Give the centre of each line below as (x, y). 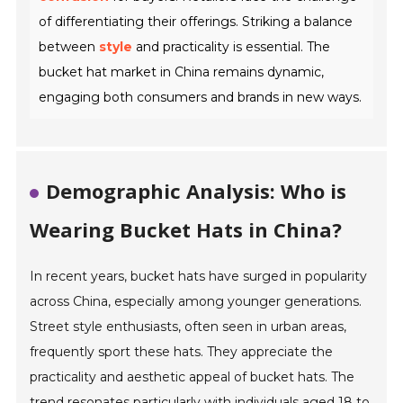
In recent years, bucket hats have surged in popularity (199, 277)
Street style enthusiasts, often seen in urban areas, (188, 327)
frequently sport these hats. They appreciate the (182, 352)
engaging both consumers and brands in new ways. (201, 98)
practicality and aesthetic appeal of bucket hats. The (193, 377)
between (69, 47)
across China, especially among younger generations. (196, 302)
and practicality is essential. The (232, 47)
